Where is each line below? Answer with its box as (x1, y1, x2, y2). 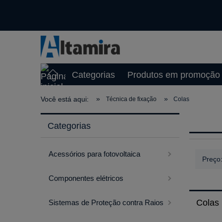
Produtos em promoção (127, 70, 220, 80)
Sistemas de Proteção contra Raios (49, 198, 164, 207)
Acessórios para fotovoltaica (49, 150, 140, 159)
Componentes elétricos (49, 174, 123, 183)
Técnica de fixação (106, 96, 157, 103)
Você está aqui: (41, 96, 89, 104)
